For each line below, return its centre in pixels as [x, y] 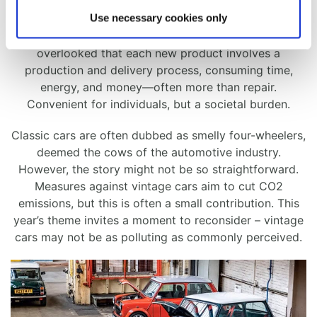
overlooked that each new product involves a [158, 53]
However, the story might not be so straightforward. [158, 169]
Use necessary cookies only [158, 18]
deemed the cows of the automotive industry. [158, 152]
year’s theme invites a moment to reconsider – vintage [158, 220]
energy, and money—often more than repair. [158, 87]
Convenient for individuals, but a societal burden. [158, 104]
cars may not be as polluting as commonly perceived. [158, 237]
